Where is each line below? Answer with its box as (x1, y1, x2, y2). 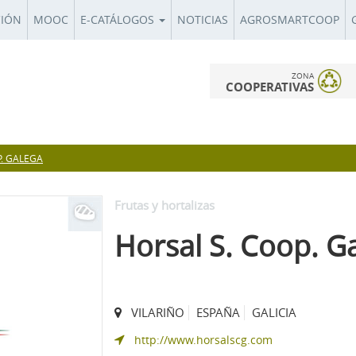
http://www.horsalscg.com (134, 331, 273, 347)
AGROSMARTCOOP (240, 12, 339, 27)
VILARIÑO (131, 304, 184, 320)
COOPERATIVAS (226, 79, 314, 95)
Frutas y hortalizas (114, 196, 215, 213)
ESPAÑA (196, 304, 240, 320)
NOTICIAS (177, 12, 228, 27)
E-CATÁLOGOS (80, 12, 157, 27)
